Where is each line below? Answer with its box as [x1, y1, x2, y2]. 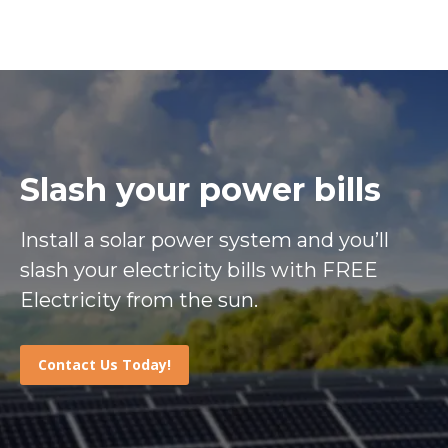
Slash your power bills [20, 170, 381, 210]
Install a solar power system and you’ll [20, 228, 389, 253]
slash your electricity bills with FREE [20, 258, 378, 283]
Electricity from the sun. [20, 288, 258, 313]
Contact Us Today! [38, 355, 171, 375]
